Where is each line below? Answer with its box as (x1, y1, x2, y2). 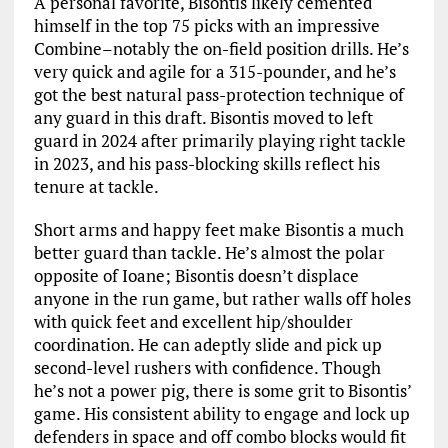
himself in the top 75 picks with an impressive (33, 14, 380, 37)
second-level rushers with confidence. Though (33, 356, 381, 379)
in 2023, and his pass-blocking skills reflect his (33, 152, 380, 175)
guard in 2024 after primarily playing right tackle (33, 129, 406, 152)
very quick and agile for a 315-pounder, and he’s (33, 60, 396, 83)
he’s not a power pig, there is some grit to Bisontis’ (33, 379, 411, 402)
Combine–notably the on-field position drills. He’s (33, 37, 409, 60)
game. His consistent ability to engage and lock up (33, 402, 410, 425)
